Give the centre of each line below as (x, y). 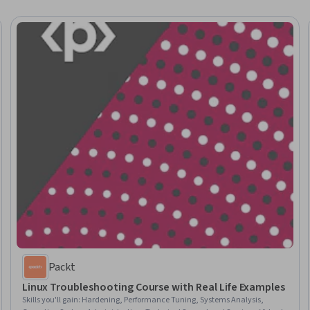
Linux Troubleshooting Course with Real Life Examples (154, 287)
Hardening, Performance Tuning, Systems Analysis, (172, 300)
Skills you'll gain (50, 300)
